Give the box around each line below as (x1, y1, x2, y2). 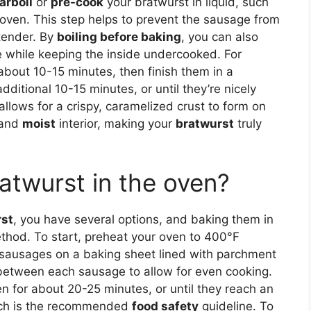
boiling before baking (57, 30, 181, 44)
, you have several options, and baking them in (13, 212, 274, 226)
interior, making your (56, 117, 176, 131)
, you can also (181, 30, 258, 44)
